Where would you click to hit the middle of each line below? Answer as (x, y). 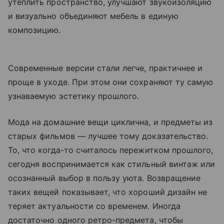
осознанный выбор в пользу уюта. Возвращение (104, 178)
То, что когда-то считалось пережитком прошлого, (111, 150)
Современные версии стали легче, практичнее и (105, 68)
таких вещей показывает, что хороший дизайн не (108, 192)
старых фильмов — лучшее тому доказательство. (108, 136)
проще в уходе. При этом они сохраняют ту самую (111, 82)
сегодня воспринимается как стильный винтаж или (112, 164)
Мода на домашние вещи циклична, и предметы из (110, 122)
